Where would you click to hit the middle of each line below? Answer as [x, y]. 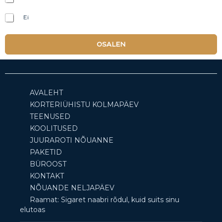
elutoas [32, 210]
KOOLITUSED [54, 129]
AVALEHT [46, 93]
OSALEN [111, 44]
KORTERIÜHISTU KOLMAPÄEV [84, 105]
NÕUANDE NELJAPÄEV [72, 188]
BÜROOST [48, 164]
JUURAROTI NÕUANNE [72, 140]
